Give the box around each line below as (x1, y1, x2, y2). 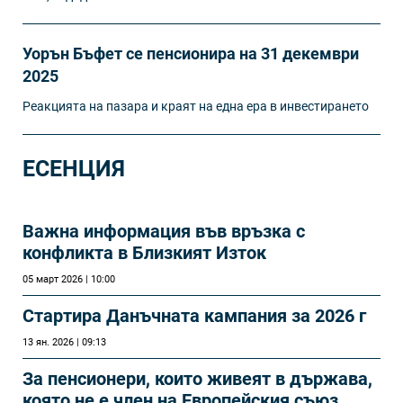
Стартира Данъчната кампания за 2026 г (22, 304, 366, 327)
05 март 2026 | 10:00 (22, 273, 115, 285)
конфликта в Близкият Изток (22, 241, 266, 264)
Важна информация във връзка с (22, 219, 305, 242)
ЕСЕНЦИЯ (22, 155, 125, 182)
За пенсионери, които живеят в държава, (22, 367, 372, 390)
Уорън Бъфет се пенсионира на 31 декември (22, 43, 359, 63)
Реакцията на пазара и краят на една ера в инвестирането (22, 98, 369, 113)
